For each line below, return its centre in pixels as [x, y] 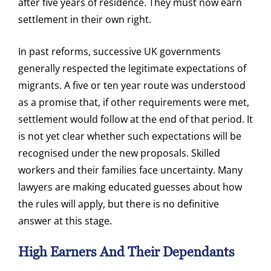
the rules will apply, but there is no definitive [119, 204]
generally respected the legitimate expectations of [132, 69]
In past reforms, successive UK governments [119, 52]
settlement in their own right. [85, 20]
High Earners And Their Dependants [126, 252]
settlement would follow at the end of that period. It [135, 119]
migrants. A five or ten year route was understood [132, 86]
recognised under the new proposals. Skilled [119, 153]
